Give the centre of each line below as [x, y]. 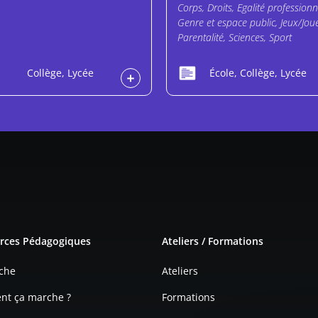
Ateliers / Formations [212, 241]
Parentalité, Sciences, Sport [235, 38]
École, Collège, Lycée [258, 72]
